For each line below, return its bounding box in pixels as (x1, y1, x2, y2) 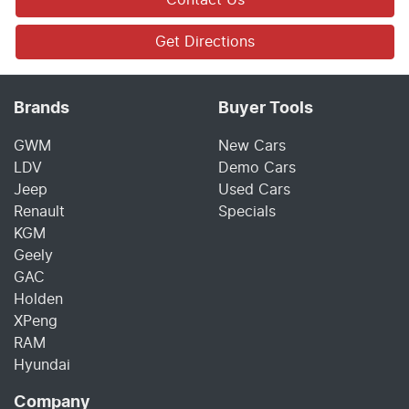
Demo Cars (218, 160, 296, 175)
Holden (14, 291, 63, 307)
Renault (14, 204, 65, 219)
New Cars (218, 138, 286, 153)
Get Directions (155, 34, 255, 49)
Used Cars (218, 182, 290, 197)
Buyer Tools (218, 100, 313, 117)
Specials (218, 204, 276, 219)
